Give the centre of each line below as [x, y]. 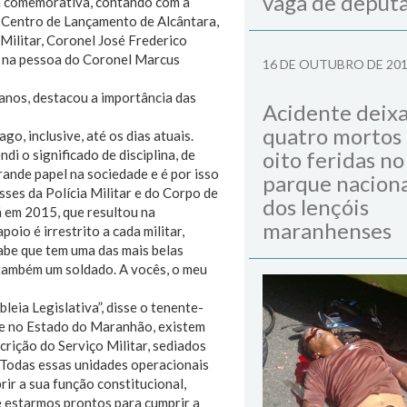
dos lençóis [316, 207]
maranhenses [327, 230]
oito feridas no [333, 159]
